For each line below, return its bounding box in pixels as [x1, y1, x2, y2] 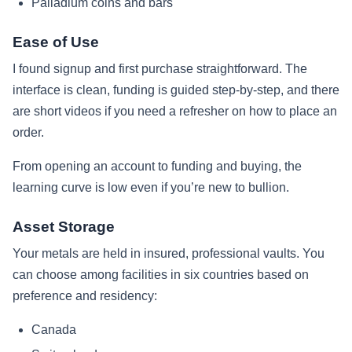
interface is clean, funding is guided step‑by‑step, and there [13, 82, 339, 97]
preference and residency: [13, 288, 157, 302]
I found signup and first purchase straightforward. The [13, 61, 307, 75]
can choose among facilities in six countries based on [13, 267, 309, 281]
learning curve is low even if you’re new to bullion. [13, 180, 289, 194]
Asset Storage [13, 218, 115, 235]
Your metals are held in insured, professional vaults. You [13, 246, 324, 260]
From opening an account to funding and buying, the [13, 159, 302, 173]
